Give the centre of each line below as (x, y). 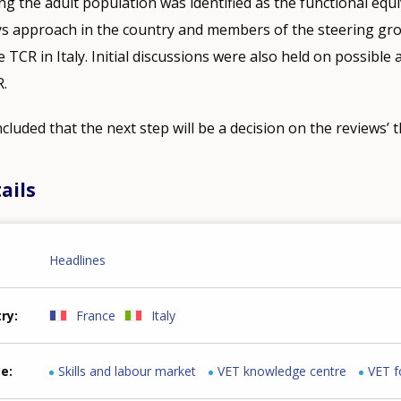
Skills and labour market (128, 371)
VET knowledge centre (282, 371)
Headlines (78, 260)
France (96, 315)
